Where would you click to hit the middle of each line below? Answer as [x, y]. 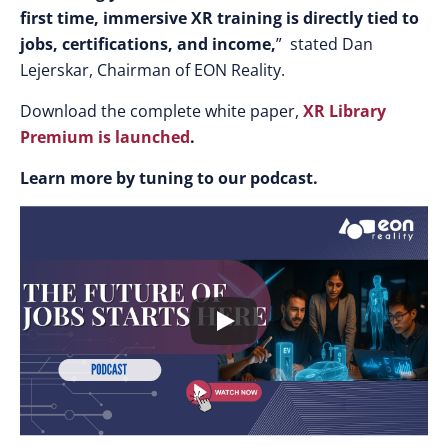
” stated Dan [324, 44]
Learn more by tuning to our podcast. [169, 178]
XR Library [344, 111]
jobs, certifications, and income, [148, 44]
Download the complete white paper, [159, 111]
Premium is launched [105, 137]
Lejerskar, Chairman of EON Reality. [152, 70]
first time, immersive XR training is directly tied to [219, 18]
